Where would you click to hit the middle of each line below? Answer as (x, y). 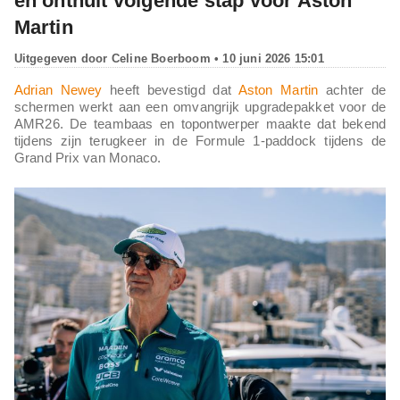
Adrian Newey (58, 89)
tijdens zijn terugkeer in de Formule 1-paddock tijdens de (200, 140)
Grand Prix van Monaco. (87, 157)
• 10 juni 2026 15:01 (267, 58)
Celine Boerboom (161, 58)
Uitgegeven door (62, 58)
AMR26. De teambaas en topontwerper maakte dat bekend (200, 123)
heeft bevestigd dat (170, 89)
